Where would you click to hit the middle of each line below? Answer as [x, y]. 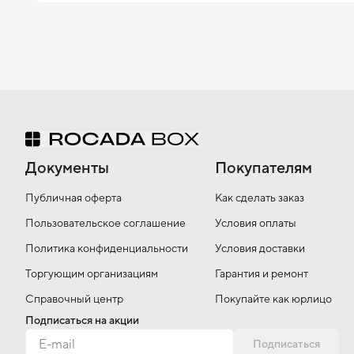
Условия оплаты [256, 223]
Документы [67, 167]
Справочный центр [74, 299]
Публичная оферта [73, 198]
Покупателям [264, 167]
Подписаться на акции [82, 320]
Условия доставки [260, 248]
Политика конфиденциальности [107, 248]
